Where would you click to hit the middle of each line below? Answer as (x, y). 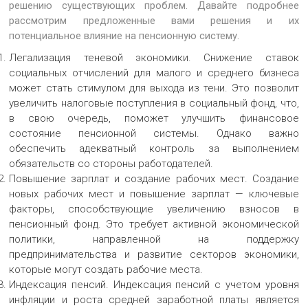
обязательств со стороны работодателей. (111, 163)
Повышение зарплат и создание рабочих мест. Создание (154, 178)
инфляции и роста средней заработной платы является (154, 299)
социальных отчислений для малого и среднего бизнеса (154, 73)
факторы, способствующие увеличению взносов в (154, 209)
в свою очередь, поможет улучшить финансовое (154, 118)
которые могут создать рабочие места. (106, 269)
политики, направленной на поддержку (154, 239)
